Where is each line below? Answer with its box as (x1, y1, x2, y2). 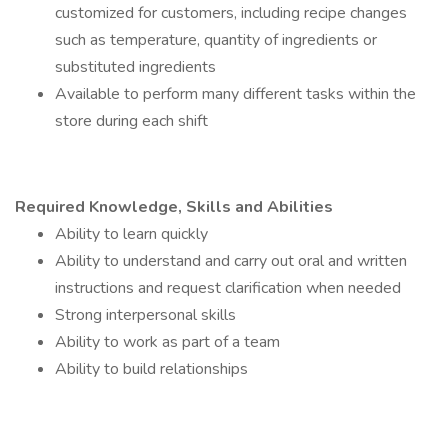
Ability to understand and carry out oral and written (55, 250, 407, 272)
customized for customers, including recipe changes (55, 2, 407, 24)
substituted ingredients (55, 56, 216, 78)
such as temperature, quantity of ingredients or (55, 29, 377, 51)
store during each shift (55, 110, 208, 132)
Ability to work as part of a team (55, 331, 280, 353)
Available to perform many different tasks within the (55, 83, 416, 105)
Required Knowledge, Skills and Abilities (15, 196, 337, 218)
